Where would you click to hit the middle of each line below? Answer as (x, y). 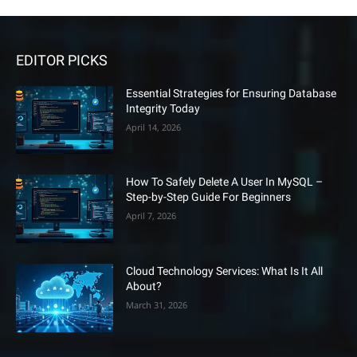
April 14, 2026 (154, 127)
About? (144, 286)
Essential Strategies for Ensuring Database (231, 93)
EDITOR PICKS (62, 60)
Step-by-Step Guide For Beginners (209, 197)
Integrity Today (163, 108)
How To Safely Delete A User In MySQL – (225, 182)
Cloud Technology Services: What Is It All (225, 271)
